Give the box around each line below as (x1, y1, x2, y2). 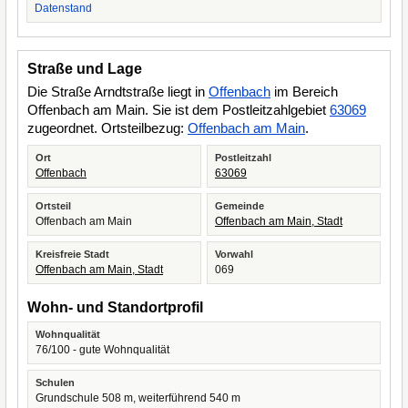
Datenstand (35, 2, 92, 15)
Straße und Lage (27, 61, 142, 76)
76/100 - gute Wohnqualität (36, 343, 169, 356)
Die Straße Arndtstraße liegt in (27, 84, 209, 99)
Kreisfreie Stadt (36, 249, 109, 260)
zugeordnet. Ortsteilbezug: (27, 120, 188, 136)
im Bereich (270, 84, 338, 99)
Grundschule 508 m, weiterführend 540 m (36, 392, 240, 404)
